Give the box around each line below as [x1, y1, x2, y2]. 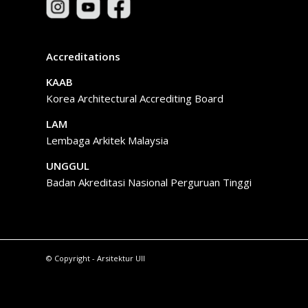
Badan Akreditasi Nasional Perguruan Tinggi [46, 175, 252, 189]
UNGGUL [46, 158, 89, 173]
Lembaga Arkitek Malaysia [46, 133, 168, 147]
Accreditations [46, 49, 120, 64]
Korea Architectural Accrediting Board [46, 91, 223, 105]
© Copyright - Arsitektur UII [46, 253, 145, 264]
